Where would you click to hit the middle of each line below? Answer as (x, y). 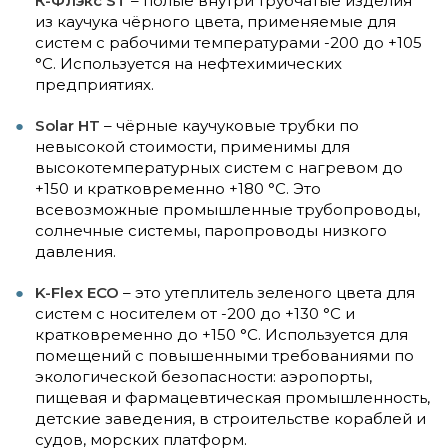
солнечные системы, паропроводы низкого (211, 231)
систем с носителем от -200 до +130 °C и (195, 314)
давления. (75, 252)
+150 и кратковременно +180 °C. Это (178, 189)
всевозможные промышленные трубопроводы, (227, 210)
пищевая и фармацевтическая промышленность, (232, 398)
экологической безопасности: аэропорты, (203, 377)
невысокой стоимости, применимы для (192, 147)
